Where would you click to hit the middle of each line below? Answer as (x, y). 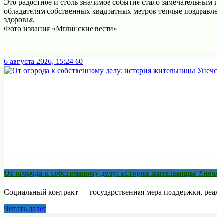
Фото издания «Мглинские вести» (61, 28)
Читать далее (25, 209)
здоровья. (19, 19)
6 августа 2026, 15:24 (39, 61)
